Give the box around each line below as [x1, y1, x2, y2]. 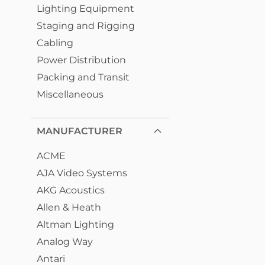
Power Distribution [37, 54, 126, 66]
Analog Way [37, 236, 93, 247]
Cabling [37, 37, 73, 49]
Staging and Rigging [37, 20, 135, 31]
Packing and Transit [37, 72, 130, 83]
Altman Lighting [37, 219, 114, 230]
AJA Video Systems [37, 167, 127, 179]
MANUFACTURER [37, 125, 122, 137]
